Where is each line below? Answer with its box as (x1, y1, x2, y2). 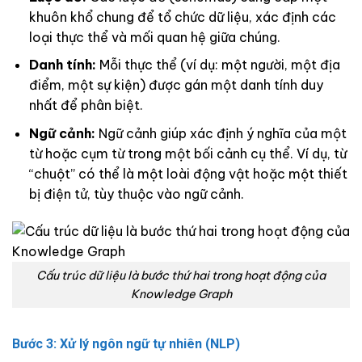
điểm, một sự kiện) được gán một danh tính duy (28, 77, 323, 94)
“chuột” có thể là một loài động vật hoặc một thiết (28, 165, 347, 182)
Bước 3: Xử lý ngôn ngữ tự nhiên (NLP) (12, 336, 240, 352)
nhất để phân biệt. (28, 97, 143, 114)
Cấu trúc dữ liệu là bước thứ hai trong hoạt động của (36, 267, 326, 283)
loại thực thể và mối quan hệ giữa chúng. (28, 28, 280, 45)
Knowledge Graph (130, 286, 232, 301)
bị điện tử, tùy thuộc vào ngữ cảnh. (28, 185, 244, 202)
